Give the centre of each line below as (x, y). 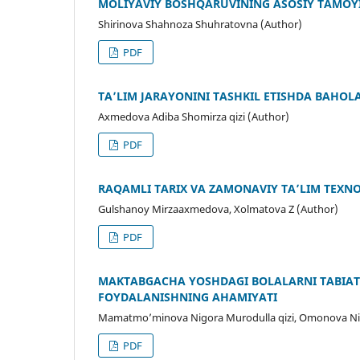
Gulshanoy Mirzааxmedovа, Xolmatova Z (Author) (218, 209)
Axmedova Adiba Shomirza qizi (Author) (194, 116)
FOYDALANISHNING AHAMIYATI (188, 297)
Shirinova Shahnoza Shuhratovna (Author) (200, 24)
